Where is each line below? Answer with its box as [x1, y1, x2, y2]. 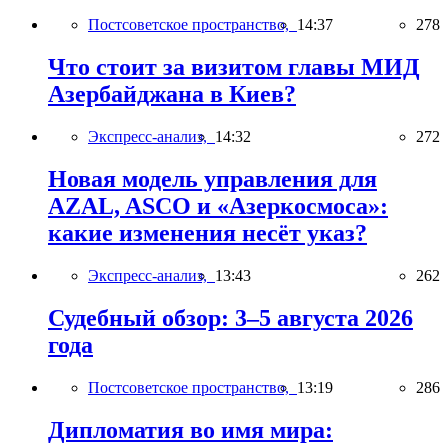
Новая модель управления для [48, 166, 377, 193]
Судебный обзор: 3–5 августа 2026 [48, 304, 413, 331]
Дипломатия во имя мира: [48, 416, 333, 443]
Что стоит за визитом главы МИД [48, 54, 420, 81]
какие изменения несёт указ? [48, 220, 367, 247]
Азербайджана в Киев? [48, 81, 296, 108]
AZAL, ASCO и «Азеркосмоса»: [48, 193, 388, 220]
